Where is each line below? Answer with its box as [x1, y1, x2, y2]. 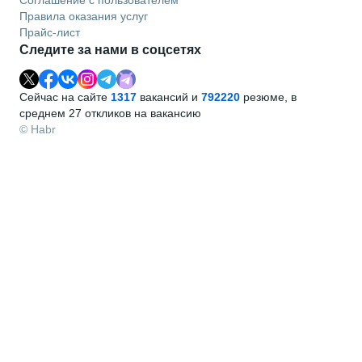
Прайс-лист [19, 25, 80, 39]
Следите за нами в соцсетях [19, 42, 201, 57]
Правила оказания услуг [19, 9, 148, 23]
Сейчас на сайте [19, 90, 111, 103]
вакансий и [137, 90, 201, 103]
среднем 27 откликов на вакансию [19, 106, 201, 120]
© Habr [19, 122, 56, 136]
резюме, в [240, 90, 297, 103]
